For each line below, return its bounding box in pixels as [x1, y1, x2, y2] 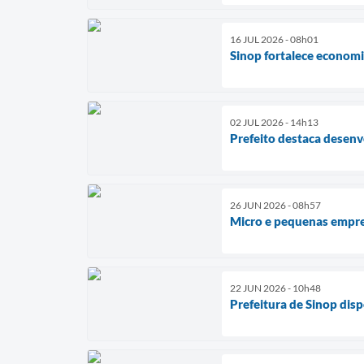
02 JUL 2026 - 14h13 [230, 116, 318, 129]
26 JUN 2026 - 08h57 [230, 199, 321, 212]
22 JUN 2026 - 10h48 [230, 282, 321, 295]
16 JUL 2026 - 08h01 [230, 33, 318, 46]
